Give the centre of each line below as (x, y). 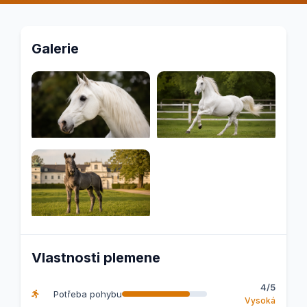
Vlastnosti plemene (96, 258)
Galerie (55, 48)
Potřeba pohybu (86, 294)
